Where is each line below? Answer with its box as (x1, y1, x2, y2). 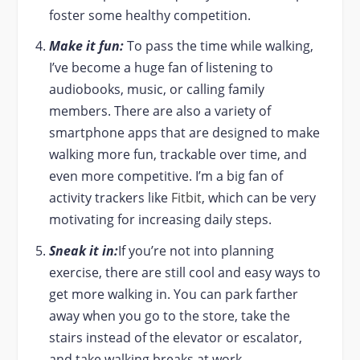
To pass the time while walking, (126, 37, 313, 55)
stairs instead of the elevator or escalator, (48, 328, 302, 346)
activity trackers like (48, 189, 171, 207)
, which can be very (201, 189, 316, 207)
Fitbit (170, 189, 202, 207)
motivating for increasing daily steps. (48, 211, 272, 229)
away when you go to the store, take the (48, 306, 290, 325)
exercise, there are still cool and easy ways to (48, 263, 321, 281)
